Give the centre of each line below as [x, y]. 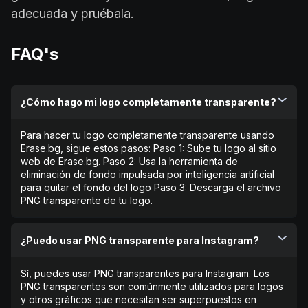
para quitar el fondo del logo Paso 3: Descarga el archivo [151, 188]
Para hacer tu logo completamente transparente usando [147, 135]
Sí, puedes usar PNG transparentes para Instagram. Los [145, 274]
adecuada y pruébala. [73, 14]
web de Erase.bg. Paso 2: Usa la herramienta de [129, 162]
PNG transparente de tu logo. [87, 201]
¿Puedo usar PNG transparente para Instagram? [140, 241]
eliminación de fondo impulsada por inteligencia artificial [147, 175]
